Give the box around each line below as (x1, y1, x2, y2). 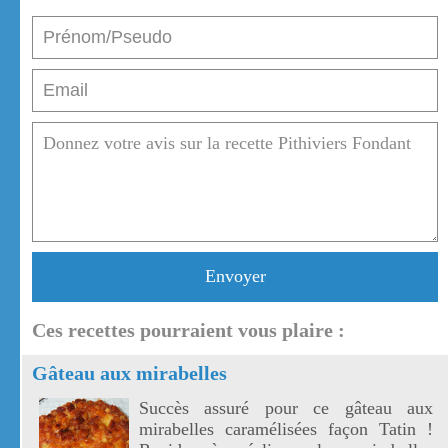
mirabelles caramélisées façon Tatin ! (139, 419, 433, 440)
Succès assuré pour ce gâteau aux (139, 398, 433, 419)
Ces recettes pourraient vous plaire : (32, 319, 345, 342)
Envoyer (204, 266, 266, 287)
